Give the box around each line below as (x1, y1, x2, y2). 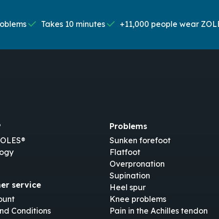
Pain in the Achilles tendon (109, 206, 208, 216)
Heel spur (109, 182, 146, 193)
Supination (109, 171, 150, 181)
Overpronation (109, 159, 165, 169)
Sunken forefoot (109, 135, 171, 146)
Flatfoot (109, 147, 140, 157)
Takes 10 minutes (41, 19, 105, 29)
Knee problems (109, 194, 166, 204)
